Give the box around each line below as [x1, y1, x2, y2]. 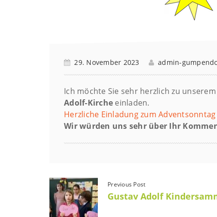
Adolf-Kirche [64, 97, 115, 108]
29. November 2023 [74, 57, 139, 67]
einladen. [115, 97, 150, 108]
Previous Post [108, 180, 146, 188]
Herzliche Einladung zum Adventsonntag [64, 108, 216, 120]
